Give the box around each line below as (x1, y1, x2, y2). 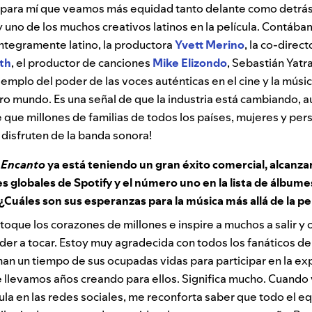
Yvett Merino (175, 37, 244, 53)
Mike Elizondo (153, 55, 227, 71)
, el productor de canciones (11, 55, 153, 71)
